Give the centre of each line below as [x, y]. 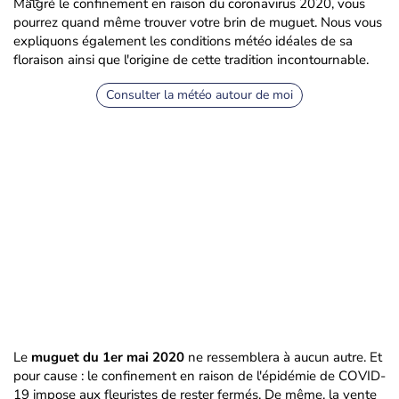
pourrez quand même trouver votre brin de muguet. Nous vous [198, 22]
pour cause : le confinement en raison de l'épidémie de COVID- [199, 376]
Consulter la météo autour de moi [199, 95]
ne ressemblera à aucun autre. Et [283, 357]
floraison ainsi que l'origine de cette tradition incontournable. [191, 60]
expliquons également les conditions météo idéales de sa [183, 41]
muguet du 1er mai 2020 [108, 357]
